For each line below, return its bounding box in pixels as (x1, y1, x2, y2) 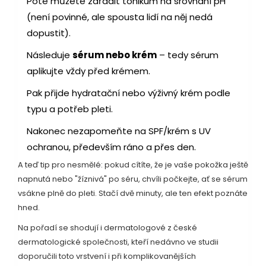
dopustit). (27, 27, 71, 40)
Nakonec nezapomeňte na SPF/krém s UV (27, 125, 211, 138)
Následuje (27, 49, 72, 62)
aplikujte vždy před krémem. (27, 65, 150, 78)
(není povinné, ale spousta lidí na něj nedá (27, 11, 213, 24)
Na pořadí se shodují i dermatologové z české (18, 222, 197, 234)
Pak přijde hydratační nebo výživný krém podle (27, 87, 230, 100)
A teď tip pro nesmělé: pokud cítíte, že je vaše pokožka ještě (18, 159, 248, 171)
